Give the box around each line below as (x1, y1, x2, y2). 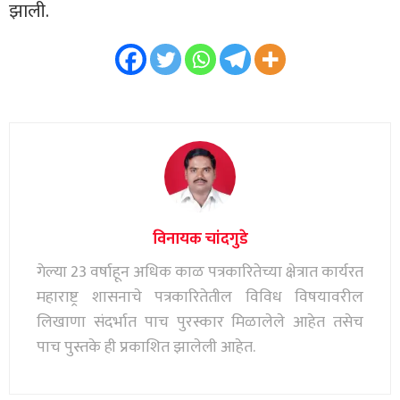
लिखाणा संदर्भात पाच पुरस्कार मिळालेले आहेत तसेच (37, 308, 363, 336)
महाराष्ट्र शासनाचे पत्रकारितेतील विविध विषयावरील (37, 283, 363, 311)
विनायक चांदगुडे (152, 225, 248, 253)
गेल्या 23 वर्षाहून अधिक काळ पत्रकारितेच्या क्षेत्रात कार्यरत (37, 258, 363, 286)
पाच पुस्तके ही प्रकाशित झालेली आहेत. (37, 333, 255, 361)
